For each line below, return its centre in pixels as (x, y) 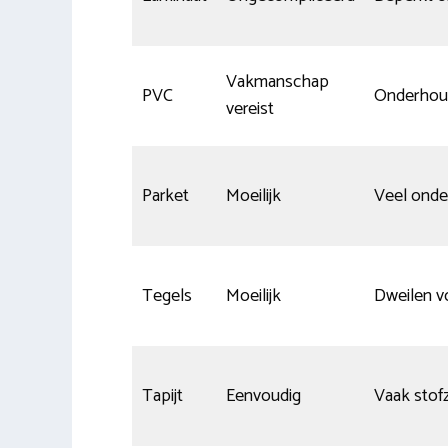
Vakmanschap (277, 81)
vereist (250, 108)
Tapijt (162, 395)
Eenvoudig (263, 395)
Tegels (167, 295)
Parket (165, 195)
